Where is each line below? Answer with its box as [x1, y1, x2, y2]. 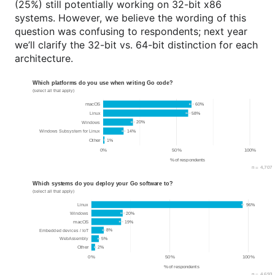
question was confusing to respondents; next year [15, 25, 247, 37]
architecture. [15, 52, 73, 64]
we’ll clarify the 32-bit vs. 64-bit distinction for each [15, 38, 258, 51]
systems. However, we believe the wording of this [15, 11, 246, 24]
